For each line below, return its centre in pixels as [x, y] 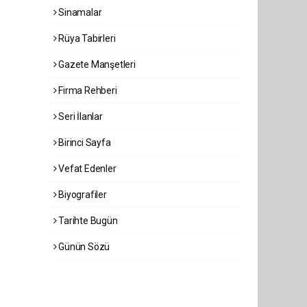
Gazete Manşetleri [96, 64]
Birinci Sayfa [84, 143]
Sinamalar [79, 12]
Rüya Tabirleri [86, 38]
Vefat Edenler [86, 169]
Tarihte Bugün [87, 221]
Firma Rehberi [87, 90]
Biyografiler [82, 195]
